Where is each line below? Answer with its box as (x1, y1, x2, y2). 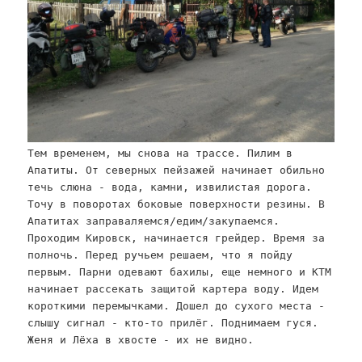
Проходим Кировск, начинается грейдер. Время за (27, 232, 326, 245)
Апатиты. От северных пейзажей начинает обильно (27, 164, 326, 177)
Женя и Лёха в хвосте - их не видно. (27, 334, 255, 347)
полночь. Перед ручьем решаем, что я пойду (27, 249, 293, 262)
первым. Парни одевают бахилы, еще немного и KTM (27, 266, 332, 279)
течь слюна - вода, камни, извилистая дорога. (27, 181, 313, 194)
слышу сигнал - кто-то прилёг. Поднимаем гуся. (27, 317, 319, 330)
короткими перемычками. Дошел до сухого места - (27, 300, 326, 313)
